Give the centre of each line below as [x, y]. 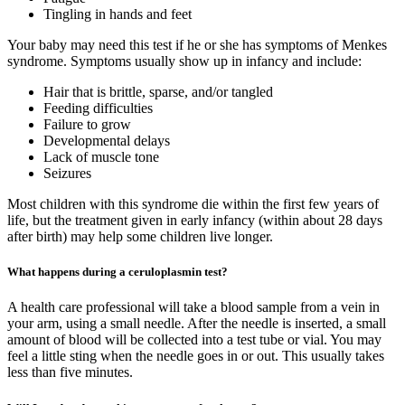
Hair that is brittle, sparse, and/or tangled [158, 92]
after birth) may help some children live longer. [140, 237]
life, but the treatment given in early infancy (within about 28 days [195, 221]
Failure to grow [87, 125]
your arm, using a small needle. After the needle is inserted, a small [197, 324]
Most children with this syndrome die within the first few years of [193, 204]
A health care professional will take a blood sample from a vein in [193, 307]
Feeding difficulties [98, 108]
